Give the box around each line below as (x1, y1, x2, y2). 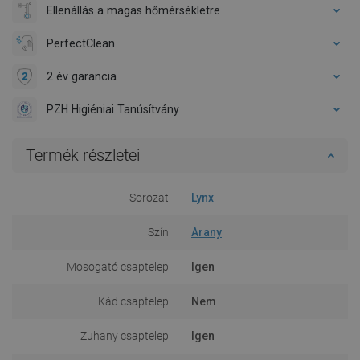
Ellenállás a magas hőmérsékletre (47, 3, 220, 17)
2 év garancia (47, 69, 117, 83)
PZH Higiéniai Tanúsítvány (47, 102, 179, 116)
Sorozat (129, 190, 169, 204)
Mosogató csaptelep (67, 260, 169, 273)
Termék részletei (26, 145, 140, 165)
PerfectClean (47, 36, 115, 50)
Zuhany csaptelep (80, 329, 169, 342)
